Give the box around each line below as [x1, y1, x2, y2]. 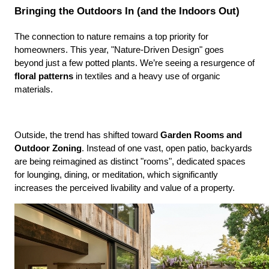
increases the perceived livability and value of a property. [14, 183, 235, 193]
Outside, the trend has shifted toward [14, 130, 160, 140]
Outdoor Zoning [14, 143, 82, 153]
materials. [14, 84, 53, 94]
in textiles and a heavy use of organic [73, 71, 220, 81]
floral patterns [14, 71, 73, 81]
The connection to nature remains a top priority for [14, 31, 208, 41]
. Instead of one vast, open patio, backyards [82, 143, 252, 153]
